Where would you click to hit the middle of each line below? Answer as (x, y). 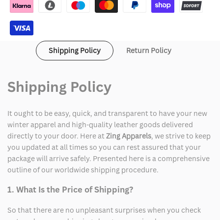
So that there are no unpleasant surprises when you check (104, 210)
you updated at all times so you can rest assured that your (104, 147)
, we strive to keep (181, 136)
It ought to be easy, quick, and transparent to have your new (107, 113)
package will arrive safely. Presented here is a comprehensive (109, 158)
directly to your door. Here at (56, 136)
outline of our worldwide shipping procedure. (83, 169)
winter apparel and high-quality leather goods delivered (100, 124)
